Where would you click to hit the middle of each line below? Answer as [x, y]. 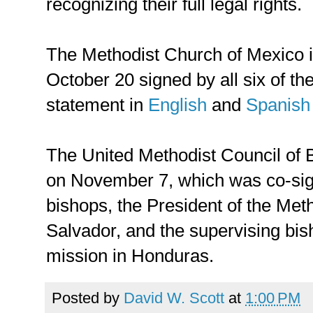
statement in [97, 104]
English [177, 104]
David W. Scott [174, 298]
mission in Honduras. [130, 255]
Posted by [88, 298]
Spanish [278, 104]
